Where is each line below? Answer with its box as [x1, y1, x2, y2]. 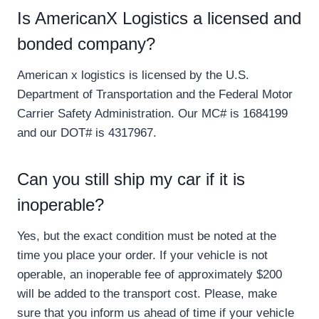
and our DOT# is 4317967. [17, 126, 157, 140]
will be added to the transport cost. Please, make [17, 287, 277, 301]
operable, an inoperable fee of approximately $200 [17, 268, 282, 282]
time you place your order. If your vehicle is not [17, 249, 268, 263]
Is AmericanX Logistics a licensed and [17, 9, 301, 28]
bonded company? [17, 34, 155, 54]
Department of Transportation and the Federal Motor [17, 88, 293, 102]
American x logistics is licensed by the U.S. [17, 68, 249, 83]
